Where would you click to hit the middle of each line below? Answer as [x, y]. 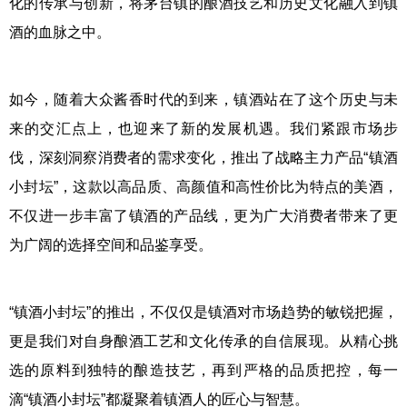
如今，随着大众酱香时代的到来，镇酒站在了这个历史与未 [203, 99]
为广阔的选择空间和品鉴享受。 [111, 245]
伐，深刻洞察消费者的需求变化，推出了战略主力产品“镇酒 [203, 158]
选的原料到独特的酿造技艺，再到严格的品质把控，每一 [203, 370]
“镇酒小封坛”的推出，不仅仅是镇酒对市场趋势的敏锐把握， [203, 312]
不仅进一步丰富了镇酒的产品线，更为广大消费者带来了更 [203, 216]
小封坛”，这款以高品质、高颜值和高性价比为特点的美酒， [203, 187]
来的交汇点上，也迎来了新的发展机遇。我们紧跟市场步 [203, 129]
